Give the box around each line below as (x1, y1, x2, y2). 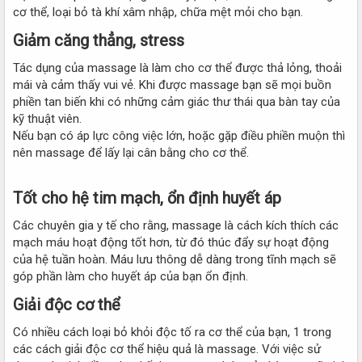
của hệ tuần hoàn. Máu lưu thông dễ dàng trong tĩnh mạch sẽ (13, 251, 336, 267)
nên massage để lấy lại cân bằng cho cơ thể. (13, 145, 249, 160)
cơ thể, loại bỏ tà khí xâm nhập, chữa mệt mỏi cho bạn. (13, 4, 303, 19)
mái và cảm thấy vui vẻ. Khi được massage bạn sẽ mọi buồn (13, 77, 331, 92)
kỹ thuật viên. (13, 111, 82, 126)
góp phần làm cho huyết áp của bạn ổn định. (13, 268, 248, 284)
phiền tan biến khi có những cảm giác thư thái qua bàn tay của (13, 94, 340, 109)
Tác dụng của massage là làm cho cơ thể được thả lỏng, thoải (13, 60, 342, 75)
